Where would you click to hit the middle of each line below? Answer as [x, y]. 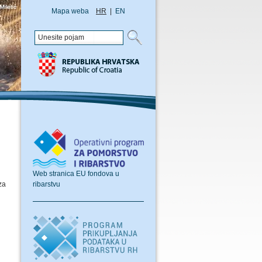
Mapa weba [70, 11]
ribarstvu [46, 184]
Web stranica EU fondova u [76, 173]
